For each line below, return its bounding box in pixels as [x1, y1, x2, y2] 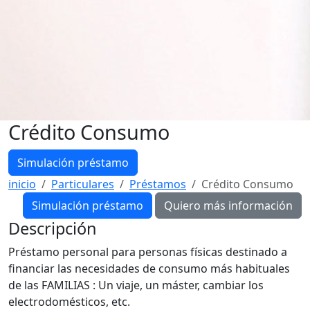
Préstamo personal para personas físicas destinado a [8, 244, 287, 259]
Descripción [8, 217, 97, 239]
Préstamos [129, 176, 186, 192]
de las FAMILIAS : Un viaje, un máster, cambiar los [8, 277, 264, 293]
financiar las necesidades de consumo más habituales [8, 260, 290, 276]
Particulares [51, 176, 114, 192]
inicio [8, 176, 36, 192]
